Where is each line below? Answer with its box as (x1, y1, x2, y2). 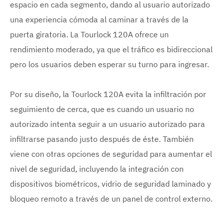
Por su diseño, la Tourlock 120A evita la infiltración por (10, 89, 206, 99)
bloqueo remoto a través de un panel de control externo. (10, 193, 213, 204)
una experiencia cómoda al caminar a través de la (10, 14, 189, 24)
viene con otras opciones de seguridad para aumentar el (10, 148, 212, 159)
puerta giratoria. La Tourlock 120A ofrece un (10, 29, 169, 39)
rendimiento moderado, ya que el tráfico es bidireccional (10, 44, 213, 54)
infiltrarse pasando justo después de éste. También (10, 133, 194, 144)
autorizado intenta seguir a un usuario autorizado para (10, 118, 205, 129)
